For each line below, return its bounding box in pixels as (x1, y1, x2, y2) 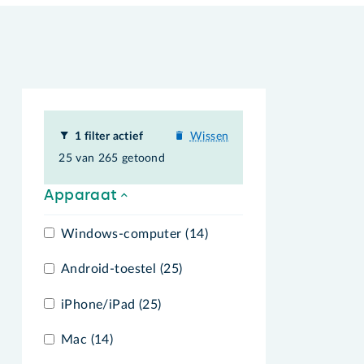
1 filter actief (74, 130, 144, 142)
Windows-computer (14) (60, 227, 208, 240)
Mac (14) (60, 333, 114, 347)
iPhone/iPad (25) (60, 297, 162, 311)
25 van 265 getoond (58, 152, 166, 164)
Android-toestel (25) (60, 262, 183, 276)
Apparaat (44, 186, 118, 205)
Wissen (189, 130, 229, 142)
